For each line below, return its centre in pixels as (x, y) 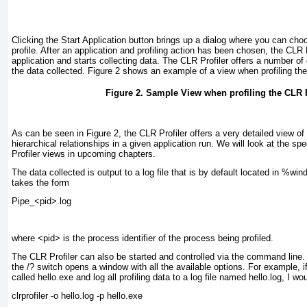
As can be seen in (49, 133)
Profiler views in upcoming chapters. (84, 153)
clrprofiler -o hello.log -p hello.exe (77, 295)
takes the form (40, 182)
